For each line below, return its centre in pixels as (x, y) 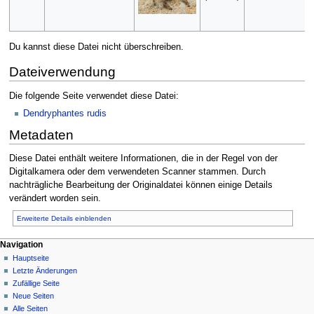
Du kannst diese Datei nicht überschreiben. (96, 47)
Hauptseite (31, 258)
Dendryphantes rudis (65, 113)
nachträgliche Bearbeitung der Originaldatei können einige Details (141, 185)
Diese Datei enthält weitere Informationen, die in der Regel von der (143, 159)
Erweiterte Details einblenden (64, 218)
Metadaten (41, 135)
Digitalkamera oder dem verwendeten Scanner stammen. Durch (137, 172)
